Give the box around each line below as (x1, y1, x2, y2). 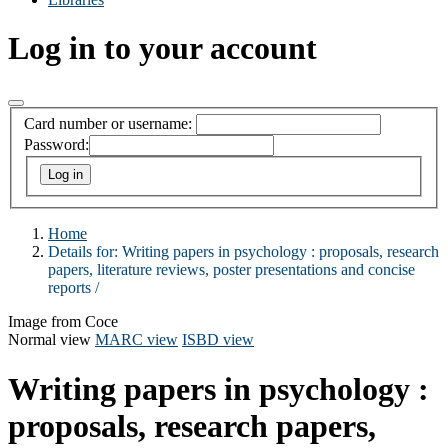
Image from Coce (8, 313, 118, 331)
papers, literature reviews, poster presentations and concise (48, 261, 415, 279)
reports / (48, 279, 99, 297)
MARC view (95, 331, 178, 349)
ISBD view (182, 331, 254, 349)
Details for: (48, 243, 122, 261)
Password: (24, 136, 89, 154)
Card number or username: (24, 115, 192, 133)
